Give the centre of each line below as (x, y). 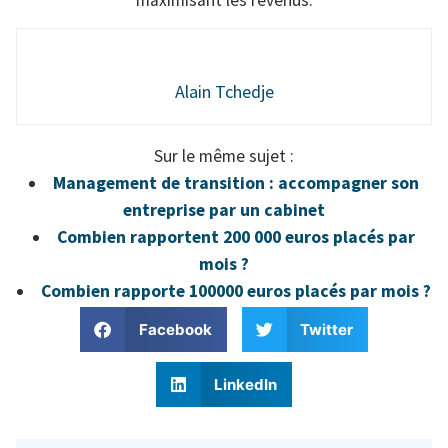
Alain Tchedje (224, 92)
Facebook (175, 329)
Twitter (326, 329)
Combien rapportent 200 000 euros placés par (236, 236)
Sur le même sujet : (224, 155)
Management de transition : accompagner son (236, 182)
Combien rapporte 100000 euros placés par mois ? (236, 290)
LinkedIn (246, 384)
